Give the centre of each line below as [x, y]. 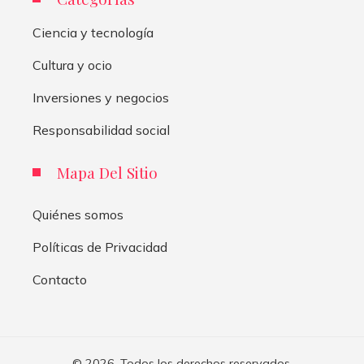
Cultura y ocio [72, 65]
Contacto [60, 280]
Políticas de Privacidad [100, 247]
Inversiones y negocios [101, 98]
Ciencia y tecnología [93, 33]
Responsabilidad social [101, 130]
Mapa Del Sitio [107, 173]
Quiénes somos [78, 215]
